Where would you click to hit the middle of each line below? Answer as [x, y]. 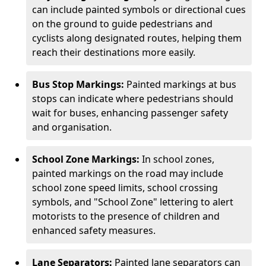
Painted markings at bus [180, 84]
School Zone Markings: [87, 159]
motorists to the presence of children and [126, 216]
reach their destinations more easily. [114, 52]
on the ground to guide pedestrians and [122, 24]
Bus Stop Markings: [78, 84]
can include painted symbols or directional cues [139, 9]
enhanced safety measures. [94, 230]
